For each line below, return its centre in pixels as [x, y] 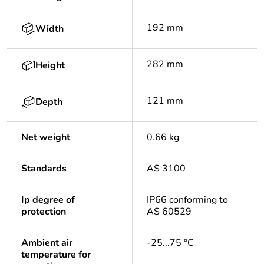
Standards [44, 169]
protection [44, 212]
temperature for [56, 255]
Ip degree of [48, 200]
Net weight [46, 138]
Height [50, 66]
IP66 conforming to [187, 200]
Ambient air [47, 243]
